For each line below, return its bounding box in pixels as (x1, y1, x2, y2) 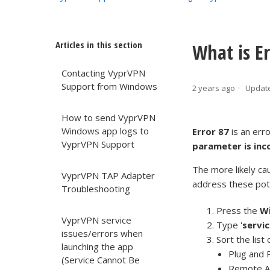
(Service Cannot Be (61, 254, 140, 266)
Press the (216, 204, 260, 217)
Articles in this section (55, 39, 142, 51)
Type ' (216, 219, 243, 231)
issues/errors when (61, 227, 143, 239)
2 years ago (192, 83, 236, 94)
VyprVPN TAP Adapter (61, 169, 155, 181)
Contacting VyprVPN (61, 67, 145, 79)
